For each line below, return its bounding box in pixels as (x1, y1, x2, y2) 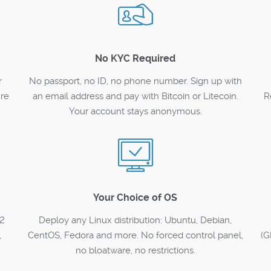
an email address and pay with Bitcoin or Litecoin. (32, 91, 238, 102)
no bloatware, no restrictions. (75, 245, 195, 256)
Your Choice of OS (93, 192, 178, 203)
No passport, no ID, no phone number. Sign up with (28, 76, 242, 87)
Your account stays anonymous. (68, 106, 202, 117)
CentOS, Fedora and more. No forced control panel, (27, 230, 243, 241)
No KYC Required (95, 53, 176, 64)
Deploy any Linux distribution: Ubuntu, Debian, (39, 215, 232, 226)
